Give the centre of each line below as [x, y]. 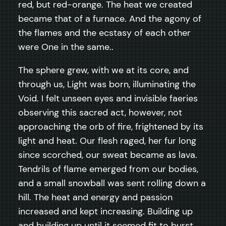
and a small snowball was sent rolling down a [112, 183]
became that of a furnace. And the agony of [110, 18]
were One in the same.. [66, 47]
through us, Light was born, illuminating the [107, 84]
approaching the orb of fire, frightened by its [111, 126]
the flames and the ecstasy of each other [104, 33]
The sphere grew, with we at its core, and [103, 70]
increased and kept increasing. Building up [105, 211]
